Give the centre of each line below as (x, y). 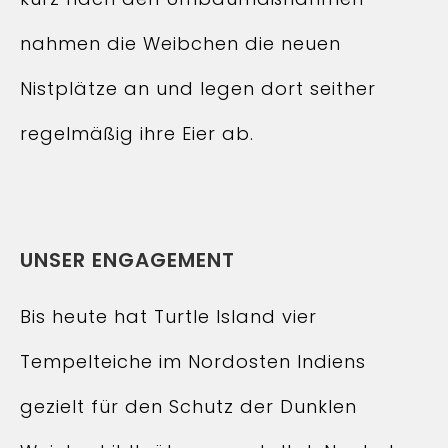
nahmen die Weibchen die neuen (180, 43)
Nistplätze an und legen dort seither (198, 88)
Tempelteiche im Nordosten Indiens (193, 361)
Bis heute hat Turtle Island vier (168, 316)
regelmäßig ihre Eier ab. (137, 133)
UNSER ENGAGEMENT (127, 260)
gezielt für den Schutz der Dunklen (188, 406)
